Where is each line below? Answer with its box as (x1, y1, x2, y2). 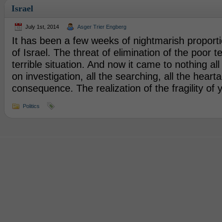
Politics (22, 103, 40, 109)
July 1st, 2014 (25, 24, 59, 30)
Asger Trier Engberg (77, 24, 126, 30)
